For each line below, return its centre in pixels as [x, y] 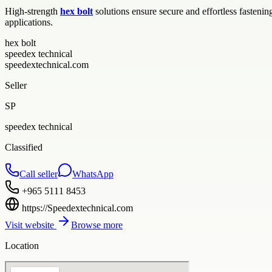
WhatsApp [93, 174]
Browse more [97, 225]
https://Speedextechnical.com [77, 208]
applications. [29, 22]
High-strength [32, 11]
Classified [24, 147]
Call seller [39, 174]
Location [22, 245]
